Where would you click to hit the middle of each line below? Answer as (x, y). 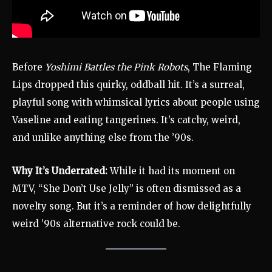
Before (29, 67)
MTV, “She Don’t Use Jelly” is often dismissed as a (127, 189)
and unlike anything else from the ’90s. (103, 138)
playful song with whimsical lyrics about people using (136, 103)
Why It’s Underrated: (60, 171)
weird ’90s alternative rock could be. (96, 224)
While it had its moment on (171, 171)
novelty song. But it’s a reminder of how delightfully (132, 206)
